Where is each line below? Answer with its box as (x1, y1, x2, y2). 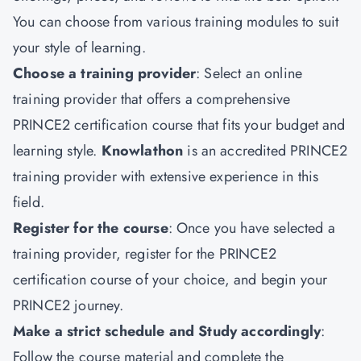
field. (13, 192, 44, 213)
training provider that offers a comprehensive (13, 89, 291, 110)
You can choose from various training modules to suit (13, 11, 339, 32)
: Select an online (196, 63, 303, 84)
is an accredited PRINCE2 (187, 140, 348, 161)
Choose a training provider (13, 63, 197, 84)
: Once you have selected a (168, 218, 335, 239)
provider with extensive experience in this (64, 166, 319, 187)
